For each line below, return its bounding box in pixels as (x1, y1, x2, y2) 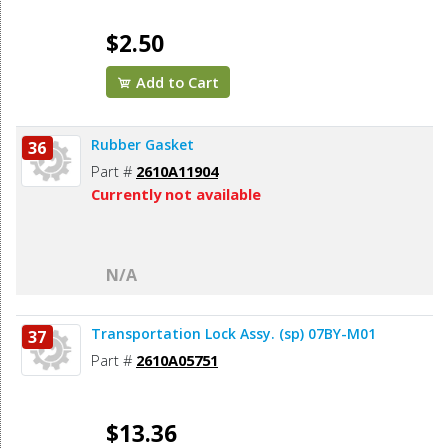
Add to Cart (132, 72, 220, 93)
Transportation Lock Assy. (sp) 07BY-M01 (91, 324, 376, 344)
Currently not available (91, 184, 261, 205)
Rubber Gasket (91, 135, 194, 155)
